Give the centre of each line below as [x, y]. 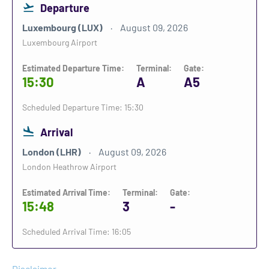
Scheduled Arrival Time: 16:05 [77, 231]
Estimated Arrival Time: [66, 192]
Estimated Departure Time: [73, 68]
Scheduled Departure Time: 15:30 [83, 107]
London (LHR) [53, 152]
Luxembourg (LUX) [63, 27]
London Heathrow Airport [69, 167]
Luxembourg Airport [60, 42]
